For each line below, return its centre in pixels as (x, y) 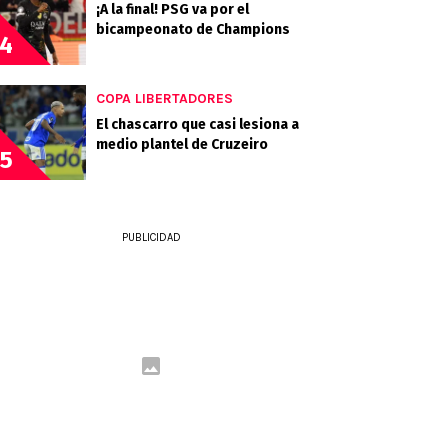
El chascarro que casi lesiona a (197, 124)
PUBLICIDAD (151, 237)
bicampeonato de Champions (193, 29)
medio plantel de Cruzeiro (182, 144)
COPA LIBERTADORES (164, 98)
